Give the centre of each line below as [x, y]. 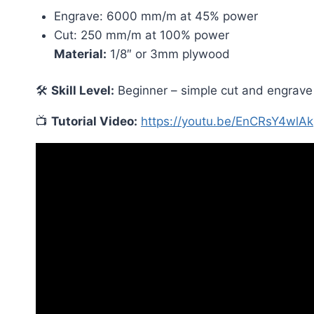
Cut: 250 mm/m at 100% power [141, 35]
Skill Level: [83, 91]
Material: [80, 54]
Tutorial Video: [94, 122]
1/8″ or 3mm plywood [168, 54]
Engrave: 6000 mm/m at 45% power [156, 16]
